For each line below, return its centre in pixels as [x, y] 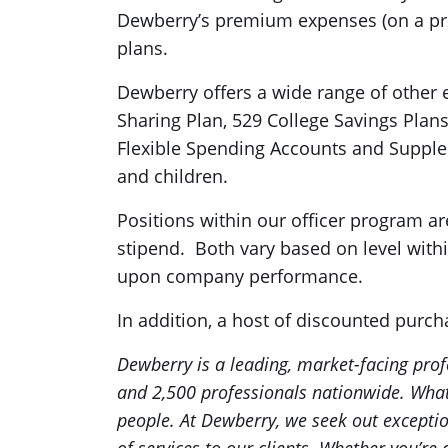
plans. [142, 48]
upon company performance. [240, 276]
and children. [172, 176]
